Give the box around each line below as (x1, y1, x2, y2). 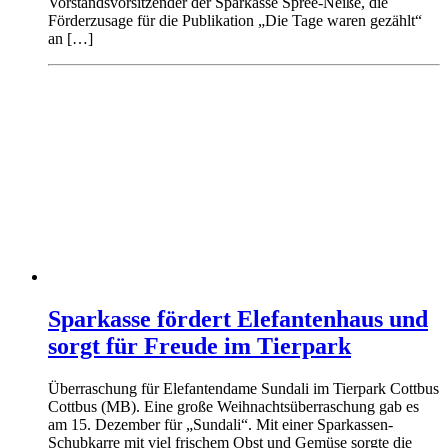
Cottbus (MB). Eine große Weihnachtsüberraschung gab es (48, 397, 419, 415)
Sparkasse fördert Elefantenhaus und (48, 305, 428, 332)
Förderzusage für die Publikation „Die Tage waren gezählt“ (48, 11, 422, 29)
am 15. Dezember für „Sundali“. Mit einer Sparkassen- (48, 415, 393, 433)
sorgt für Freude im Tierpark (48, 332, 351, 359)
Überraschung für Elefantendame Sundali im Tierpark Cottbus (48, 379, 439, 397)
